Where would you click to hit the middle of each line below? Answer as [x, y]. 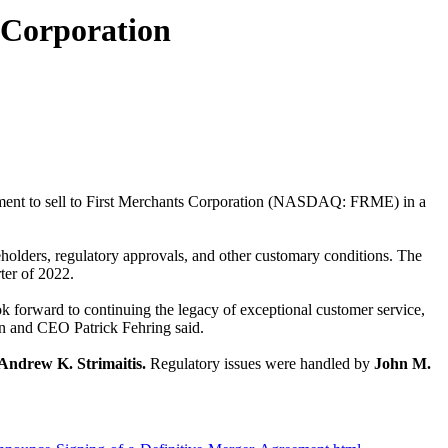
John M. [402, 364]
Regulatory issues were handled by [262, 364]
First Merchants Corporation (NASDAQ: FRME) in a [256, 202]
